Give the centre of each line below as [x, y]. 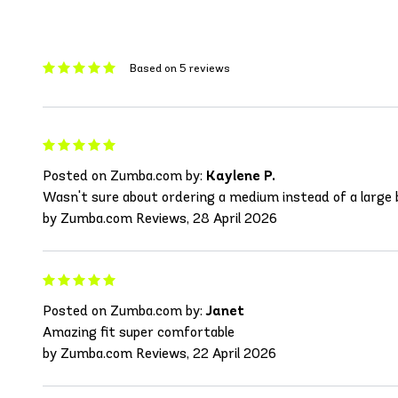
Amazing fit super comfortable [139, 332]
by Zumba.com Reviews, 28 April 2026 [160, 219]
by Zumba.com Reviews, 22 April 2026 [159, 354]
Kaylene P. [241, 176]
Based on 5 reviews [180, 68]
